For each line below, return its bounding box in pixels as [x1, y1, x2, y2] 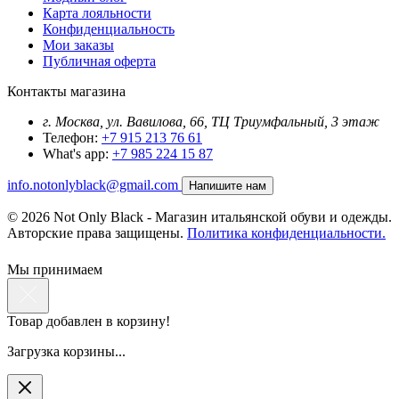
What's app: [43, 146, 109, 162]
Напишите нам [189, 179, 266, 193]
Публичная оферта [43, 53, 156, 69]
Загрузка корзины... [7, 344, 126, 360]
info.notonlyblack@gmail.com [7, 177, 182, 193]
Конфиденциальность [43, 21, 175, 37]
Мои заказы [43, 37, 114, 53]
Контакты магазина [7, 84, 126, 100]
